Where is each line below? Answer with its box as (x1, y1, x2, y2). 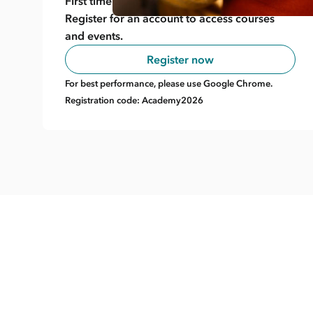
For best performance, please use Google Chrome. (64, 78, 272, 89)
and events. (64, 28, 123, 43)
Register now (146, 52, 214, 66)
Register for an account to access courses (64, 10, 275, 25)
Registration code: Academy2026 (64, 94, 203, 105)
